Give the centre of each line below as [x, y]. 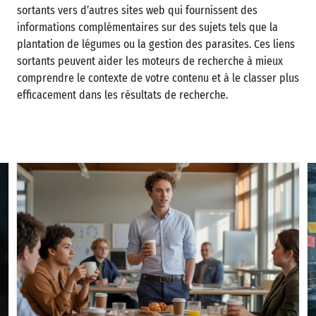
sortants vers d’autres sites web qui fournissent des [137, 10]
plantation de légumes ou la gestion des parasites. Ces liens [156, 44]
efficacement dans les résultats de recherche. [122, 95]
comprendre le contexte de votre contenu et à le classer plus [158, 78]
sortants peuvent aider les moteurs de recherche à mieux [150, 61]
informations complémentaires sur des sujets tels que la [147, 27]
